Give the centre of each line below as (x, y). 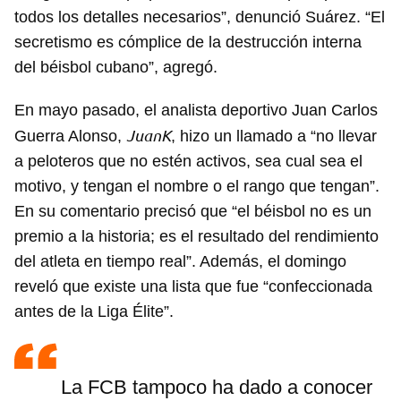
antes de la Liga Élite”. (94, 312)
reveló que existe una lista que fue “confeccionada (193, 287)
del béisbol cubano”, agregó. (116, 68)
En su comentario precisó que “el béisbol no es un (193, 212)
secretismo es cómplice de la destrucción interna (188, 43)
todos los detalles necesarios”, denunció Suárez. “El (200, 17)
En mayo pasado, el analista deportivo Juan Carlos (196, 111)
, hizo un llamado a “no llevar (274, 137)
